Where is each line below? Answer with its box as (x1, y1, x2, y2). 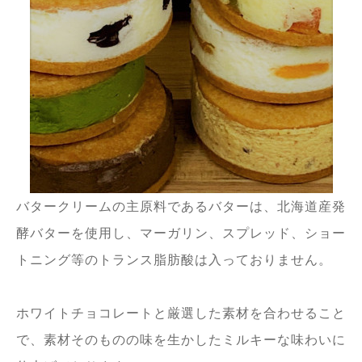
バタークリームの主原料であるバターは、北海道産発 (16, 199, 346, 213)
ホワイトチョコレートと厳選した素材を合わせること (16, 305, 346, 320)
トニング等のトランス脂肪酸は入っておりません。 (16, 252, 332, 267)
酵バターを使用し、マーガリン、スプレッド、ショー (16, 225, 346, 240)
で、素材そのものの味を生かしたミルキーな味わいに (16, 332, 346, 347)
